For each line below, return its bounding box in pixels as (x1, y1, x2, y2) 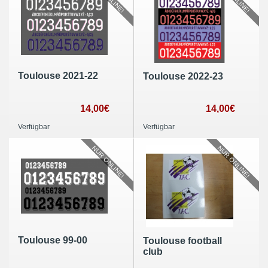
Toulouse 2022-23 (142, 71, 223, 81)
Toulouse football (142, 235, 222, 246)
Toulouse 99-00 (18, 235, 87, 246)
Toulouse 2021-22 (18, 70, 98, 81)
